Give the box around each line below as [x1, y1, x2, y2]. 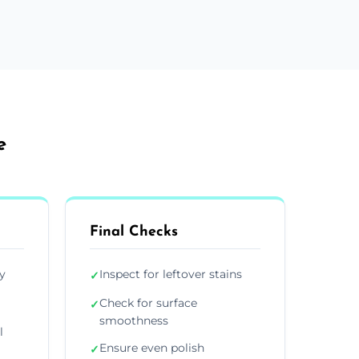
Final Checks [90, 224, 178, 240]
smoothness [99, 313, 168, 328]
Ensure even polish [99, 340, 204, 355]
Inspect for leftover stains [99, 266, 242, 281]
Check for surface [99, 295, 197, 310]
